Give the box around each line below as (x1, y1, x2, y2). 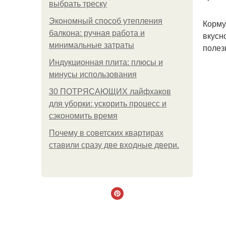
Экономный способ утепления (49, 17, 162, 25)
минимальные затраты (49, 41, 134, 49)
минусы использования (49, 70, 137, 79)
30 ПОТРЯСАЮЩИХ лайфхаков (49, 87, 171, 96)
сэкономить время (49, 111, 118, 120)
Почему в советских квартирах (49, 129, 163, 137)
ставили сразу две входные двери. (49, 141, 179, 149)
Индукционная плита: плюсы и (49, 58, 163, 67)
